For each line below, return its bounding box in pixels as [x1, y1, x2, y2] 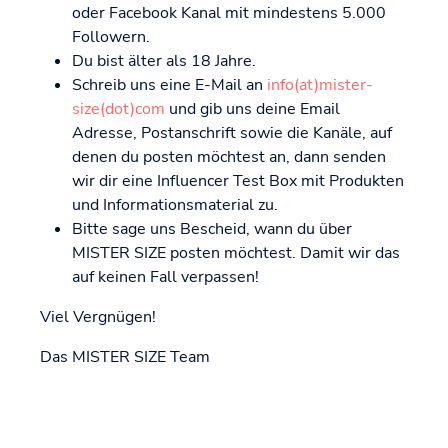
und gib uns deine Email [165, 98, 340, 121]
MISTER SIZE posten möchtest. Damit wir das [72, 242, 400, 265]
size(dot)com [72, 98, 165, 121]
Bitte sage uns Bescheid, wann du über [72, 218, 352, 241]
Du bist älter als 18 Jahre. [72, 50, 256, 73]
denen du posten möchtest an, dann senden [72, 146, 386, 169]
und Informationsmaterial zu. [72, 194, 278, 217]
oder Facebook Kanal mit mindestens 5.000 [72, 2, 386, 25]
